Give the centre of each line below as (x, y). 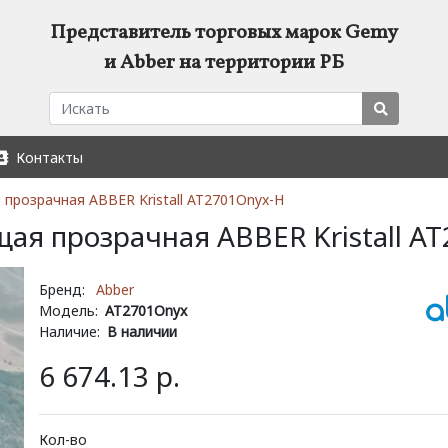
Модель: (68, 310)
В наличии (142, 331)
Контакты (45, 157)
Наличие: (69, 331)
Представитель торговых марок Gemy (224, 32)
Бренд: (62, 289)
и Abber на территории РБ (224, 62)
